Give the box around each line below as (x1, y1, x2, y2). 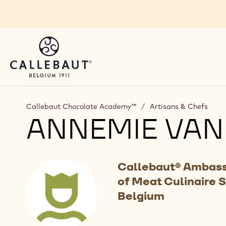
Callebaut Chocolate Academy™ (26, 102, 136, 111)
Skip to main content (11, 7, 104, 18)
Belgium (117, 189, 164, 203)
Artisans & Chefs (150, 102, 208, 111)
